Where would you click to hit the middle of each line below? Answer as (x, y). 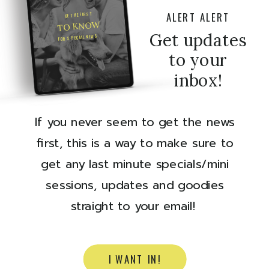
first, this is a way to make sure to (135, 143)
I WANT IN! (135, 259)
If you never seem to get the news (135, 122)
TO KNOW (79, 26)
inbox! (198, 80)
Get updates (198, 40)
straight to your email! (135, 206)
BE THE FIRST (79, 15)
